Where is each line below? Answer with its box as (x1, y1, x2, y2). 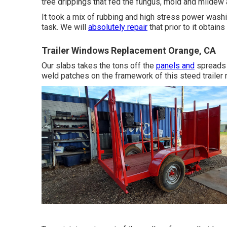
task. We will (42, 22, 88, 32)
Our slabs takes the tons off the (42, 60, 156, 70)
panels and (156, 60, 195, 70)
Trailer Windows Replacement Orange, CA (42, 45, 216, 56)
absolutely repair (88, 22, 147, 32)
